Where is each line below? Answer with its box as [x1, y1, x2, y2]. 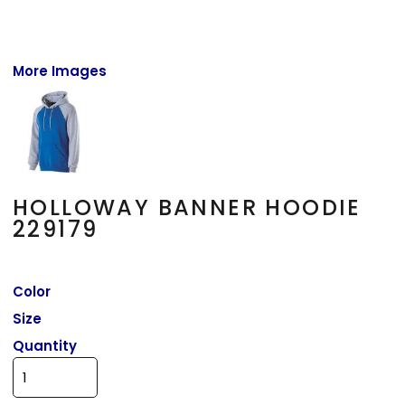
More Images [13, 61, 108, 80]
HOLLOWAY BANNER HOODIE [13, 192, 362, 222]
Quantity [13, 335, 78, 355]
